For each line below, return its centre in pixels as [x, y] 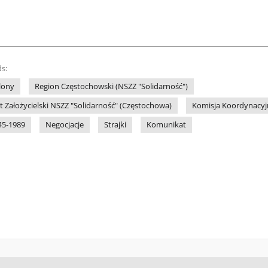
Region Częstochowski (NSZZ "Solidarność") [111, 86]
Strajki [115, 125]
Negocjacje [65, 125]
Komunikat [166, 125]
